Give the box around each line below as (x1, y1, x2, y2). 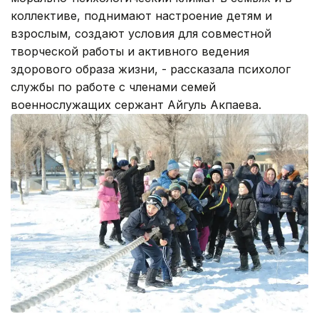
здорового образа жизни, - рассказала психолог (11, 62, 291, 77)
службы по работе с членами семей (11, 80, 216, 95)
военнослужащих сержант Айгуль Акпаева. (11, 98, 261, 113)
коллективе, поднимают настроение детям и (11, 9, 272, 23)
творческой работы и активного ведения (11, 44, 249, 59)
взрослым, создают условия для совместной (11, 26, 271, 41)
